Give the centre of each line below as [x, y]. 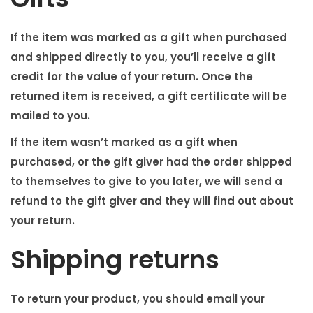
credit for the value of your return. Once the [132, 77]
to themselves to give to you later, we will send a [146, 182]
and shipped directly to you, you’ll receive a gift [143, 57]
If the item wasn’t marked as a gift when [124, 143]
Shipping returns [115, 260]
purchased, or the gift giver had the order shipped [151, 162]
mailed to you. [50, 116]
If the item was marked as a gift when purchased [149, 38]
